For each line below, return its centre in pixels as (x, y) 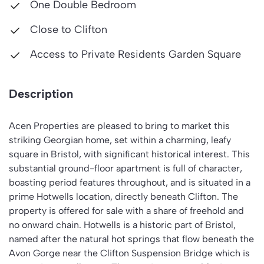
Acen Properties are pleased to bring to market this (119, 126)
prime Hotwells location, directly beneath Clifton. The (123, 197)
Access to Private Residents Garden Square (134, 54)
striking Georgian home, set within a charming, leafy (120, 140)
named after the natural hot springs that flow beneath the (131, 239)
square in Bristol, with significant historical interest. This (129, 154)
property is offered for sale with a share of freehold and (126, 211)
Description (41, 94)
